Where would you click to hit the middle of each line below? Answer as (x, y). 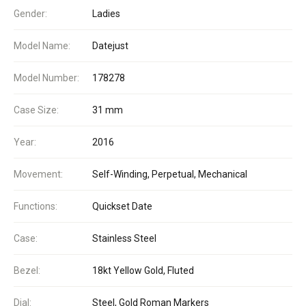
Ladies (106, 13)
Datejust (110, 45)
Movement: (38, 174)
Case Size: (36, 110)
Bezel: (27, 270)
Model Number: (46, 78)
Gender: (30, 13)
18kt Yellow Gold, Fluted (143, 270)
